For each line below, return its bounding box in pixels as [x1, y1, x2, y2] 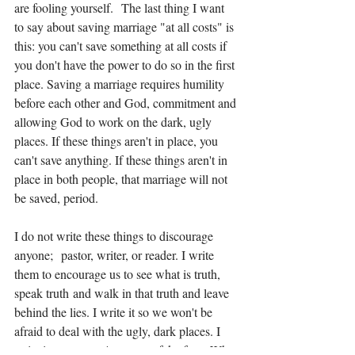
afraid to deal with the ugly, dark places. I [14, 323, 223, 340]
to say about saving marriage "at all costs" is [14, 18, 237, 36]
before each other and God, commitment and [14, 94, 239, 112]
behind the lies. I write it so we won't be [14, 303, 216, 321]
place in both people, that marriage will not [14, 170, 231, 188]
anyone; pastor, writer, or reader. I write [14, 246, 217, 264]
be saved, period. [14, 189, 102, 207]
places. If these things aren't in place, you [14, 132, 221, 150]
